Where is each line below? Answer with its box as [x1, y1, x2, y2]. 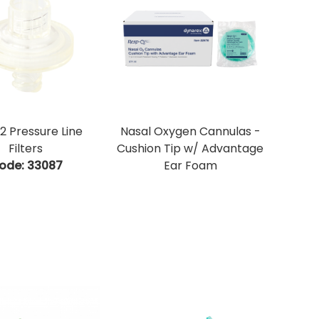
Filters [9, 140, 43, 157]
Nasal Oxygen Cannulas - [120, 123, 261, 140]
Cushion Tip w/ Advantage [117, 140, 264, 157]
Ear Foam [163, 157, 217, 174]
